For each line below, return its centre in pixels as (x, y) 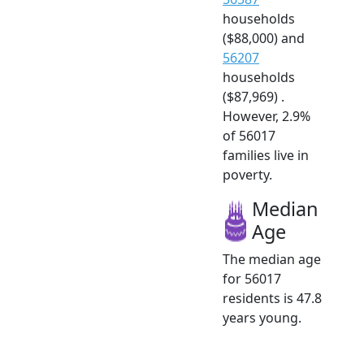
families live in (266, 156)
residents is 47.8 (272, 299)
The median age (272, 260)
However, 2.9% (266, 117)
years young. (262, 318)
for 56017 (252, 279)
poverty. (247, 175)
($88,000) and (264, 39)
